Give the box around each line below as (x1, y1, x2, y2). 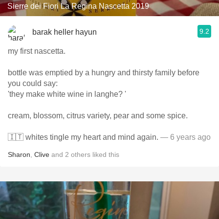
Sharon (8, 151, 30, 158)
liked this (90, 151, 119, 158)
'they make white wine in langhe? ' (8, 90, 126, 98)
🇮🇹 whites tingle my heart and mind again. (8, 133, 158, 141)
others (71, 151, 90, 158)
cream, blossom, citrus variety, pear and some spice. (113, 111, 190, 120)
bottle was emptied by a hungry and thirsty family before (8, 68, 199, 77)
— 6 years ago (158, 133, 211, 141)
